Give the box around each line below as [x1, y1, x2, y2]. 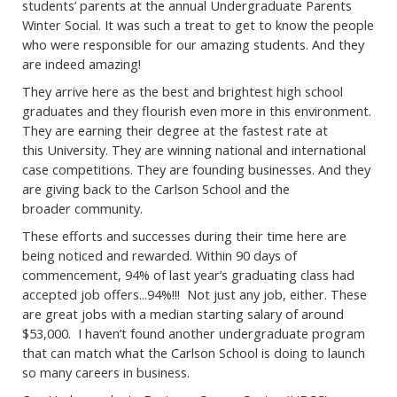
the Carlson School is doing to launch [148, 344, 365, 362]
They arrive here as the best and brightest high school [22, 82, 343, 101]
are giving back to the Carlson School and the [22, 180, 290, 198]
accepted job [22, 285, 104, 304]
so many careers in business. [22, 363, 193, 382]
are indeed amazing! [22, 55, 141, 74]
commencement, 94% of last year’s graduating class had [22, 266, 354, 284]
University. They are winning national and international [47, 141, 366, 160]
